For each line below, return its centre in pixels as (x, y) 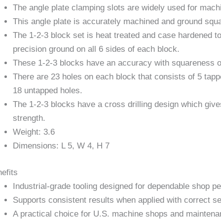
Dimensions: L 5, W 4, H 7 (61, 146)
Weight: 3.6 (34, 132)
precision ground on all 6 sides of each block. (96, 49)
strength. (29, 118)
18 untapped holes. (48, 91)
